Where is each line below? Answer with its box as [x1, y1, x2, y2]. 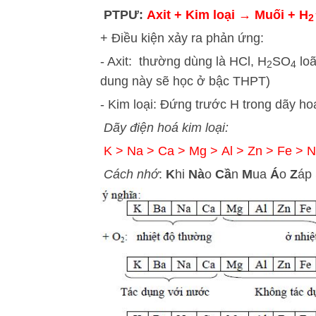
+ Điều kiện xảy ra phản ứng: [100, 31, 264, 45]
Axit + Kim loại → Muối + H [147, 8, 308, 22]
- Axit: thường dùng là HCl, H [100, 54, 267, 68]
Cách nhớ [100, 167, 159, 181]
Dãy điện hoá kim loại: [104, 121, 229, 135]
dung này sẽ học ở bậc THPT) [100, 74, 270, 88]
